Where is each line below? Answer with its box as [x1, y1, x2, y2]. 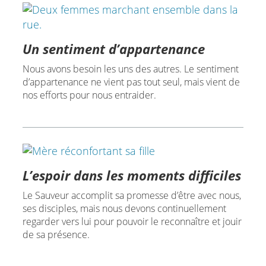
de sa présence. [22, 228, 90, 242]
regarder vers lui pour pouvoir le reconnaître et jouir [22, 215, 242, 229]
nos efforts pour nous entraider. [22, 88, 156, 102]
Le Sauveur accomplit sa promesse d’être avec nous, [22, 189, 241, 202]
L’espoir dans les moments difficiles [22, 166, 241, 185]
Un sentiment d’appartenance [22, 39, 205, 58]
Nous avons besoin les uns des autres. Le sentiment [22, 62, 239, 75]
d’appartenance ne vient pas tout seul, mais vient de [22, 75, 240, 88]
